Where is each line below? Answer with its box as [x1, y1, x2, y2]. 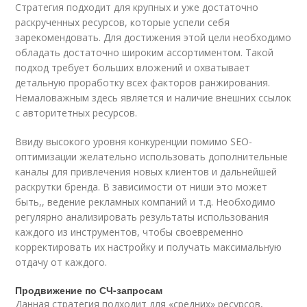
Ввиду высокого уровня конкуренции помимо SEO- [15, 134, 253, 148]
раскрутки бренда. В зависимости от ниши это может [15, 180, 268, 193]
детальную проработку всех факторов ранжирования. [15, 75, 271, 89]
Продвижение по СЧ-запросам [15, 282, 163, 297]
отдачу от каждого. [15, 255, 108, 269]
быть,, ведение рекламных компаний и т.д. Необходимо [15, 195, 276, 208]
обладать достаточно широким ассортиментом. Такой [15, 45, 274, 59]
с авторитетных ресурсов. [15, 106, 138, 119]
